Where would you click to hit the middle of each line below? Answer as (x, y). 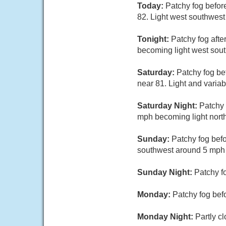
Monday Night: (166, 217)
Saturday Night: (168, 106)
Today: (151, 6)
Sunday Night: (166, 172)
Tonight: (154, 39)
